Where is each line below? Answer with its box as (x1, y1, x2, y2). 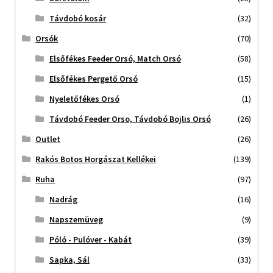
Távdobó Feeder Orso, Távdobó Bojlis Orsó (49, 113, 211, 124)
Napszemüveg (49, 213, 103, 225)
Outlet (35, 133, 61, 144)
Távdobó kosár (49, 12, 106, 24)
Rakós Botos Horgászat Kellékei (35, 153, 157, 165)
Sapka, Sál (49, 253, 90, 265)
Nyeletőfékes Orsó (49, 93, 119, 104)
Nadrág (49, 193, 77, 205)
